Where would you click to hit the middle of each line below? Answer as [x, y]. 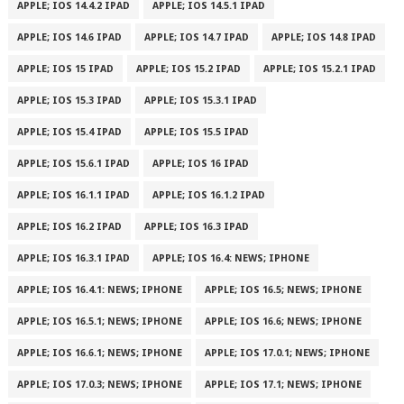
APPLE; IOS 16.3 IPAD [196, 227]
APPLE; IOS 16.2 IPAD [69, 227]
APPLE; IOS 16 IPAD [200, 164]
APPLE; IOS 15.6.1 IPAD [73, 164]
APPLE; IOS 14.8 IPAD [323, 37]
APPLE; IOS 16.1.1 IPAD [73, 195]
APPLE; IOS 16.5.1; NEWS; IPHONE [99, 321]
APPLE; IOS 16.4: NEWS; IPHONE [230, 258]
